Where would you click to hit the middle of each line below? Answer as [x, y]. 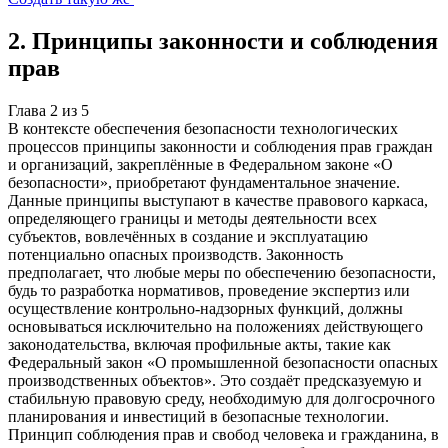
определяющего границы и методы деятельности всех [192, 218]
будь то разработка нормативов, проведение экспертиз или [209, 290]
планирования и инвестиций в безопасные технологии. [198, 416]
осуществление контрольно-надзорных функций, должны [205, 308]
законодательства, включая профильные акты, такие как [199, 344]
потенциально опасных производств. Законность [175, 254]
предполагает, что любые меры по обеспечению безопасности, [222, 272]
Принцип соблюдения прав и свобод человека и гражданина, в [223, 434]
